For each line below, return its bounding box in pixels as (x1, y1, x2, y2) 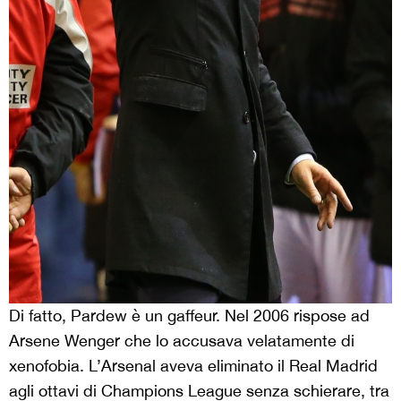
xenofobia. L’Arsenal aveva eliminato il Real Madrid (9, 355, 378, 375)
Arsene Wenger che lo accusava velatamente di (9, 330, 354, 350)
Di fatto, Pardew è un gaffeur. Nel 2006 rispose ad (9, 305, 370, 325)
